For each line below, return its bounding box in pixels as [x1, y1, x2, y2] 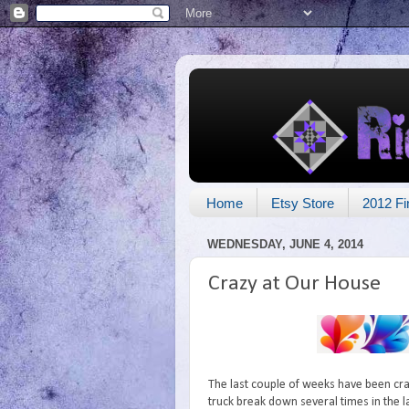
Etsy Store [270, 194, 334, 211]
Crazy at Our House [208, 273, 381, 296]
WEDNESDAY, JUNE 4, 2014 [207, 236, 363, 251]
